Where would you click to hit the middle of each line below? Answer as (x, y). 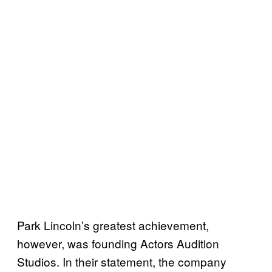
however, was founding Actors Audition (118, 243)
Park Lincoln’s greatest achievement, (113, 225)
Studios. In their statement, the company (122, 261)
